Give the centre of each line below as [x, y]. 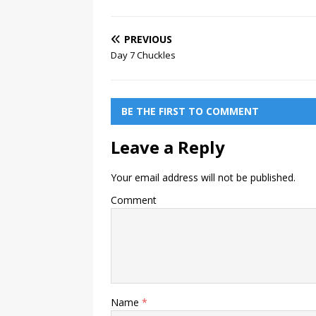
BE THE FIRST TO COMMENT [190, 111]
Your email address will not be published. [203, 178]
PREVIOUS [148, 39]
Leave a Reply [168, 147]
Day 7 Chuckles [143, 55]
